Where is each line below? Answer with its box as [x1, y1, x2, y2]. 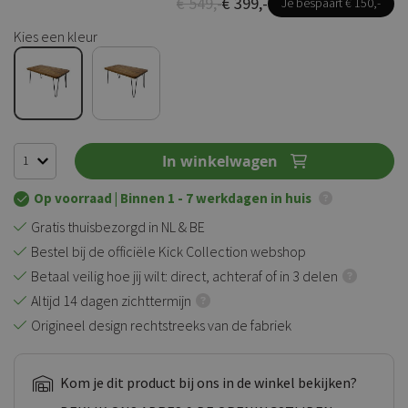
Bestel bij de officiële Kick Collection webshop [31, 241, 306, 260]
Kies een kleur [14, 27, 97, 46]
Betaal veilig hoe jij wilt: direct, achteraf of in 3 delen [31, 266, 338, 285]
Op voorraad [34, 189, 115, 207]
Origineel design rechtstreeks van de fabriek [31, 315, 291, 334]
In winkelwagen [162, 150, 278, 171]
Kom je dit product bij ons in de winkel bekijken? [60, 372, 357, 392]
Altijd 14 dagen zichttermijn [31, 291, 191, 310]
